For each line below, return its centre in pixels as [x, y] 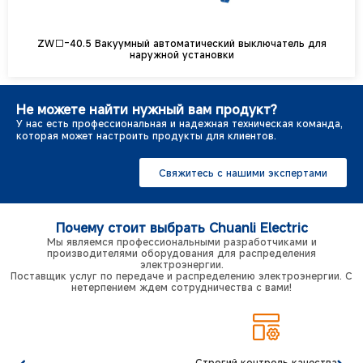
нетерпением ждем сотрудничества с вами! [181, 286]
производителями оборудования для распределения [181, 252]
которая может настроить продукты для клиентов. [146, 135]
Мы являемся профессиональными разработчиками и [181, 241]
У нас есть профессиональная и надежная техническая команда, [179, 123]
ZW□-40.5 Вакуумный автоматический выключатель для [181, 43]
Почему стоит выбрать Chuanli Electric [181, 227]
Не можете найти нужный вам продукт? [147, 109]
